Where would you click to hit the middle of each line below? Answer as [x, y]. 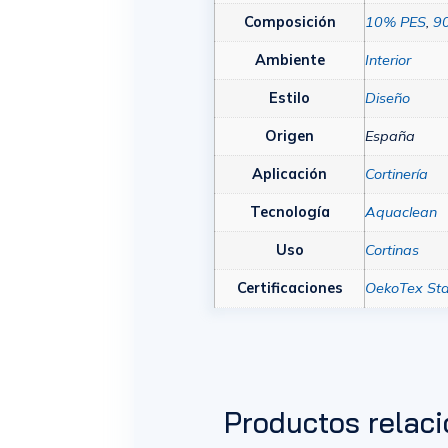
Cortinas [392, 249]
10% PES [396, 21]
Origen [290, 135]
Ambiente [289, 59]
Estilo [290, 97]
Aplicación [290, 173]
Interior [388, 59]
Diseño [388, 97]
